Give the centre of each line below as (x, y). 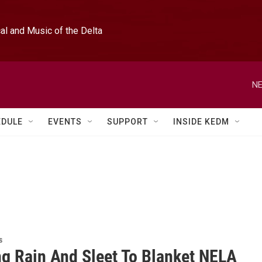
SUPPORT (127, 122)
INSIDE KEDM (201, 122)
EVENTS (65, 122)
